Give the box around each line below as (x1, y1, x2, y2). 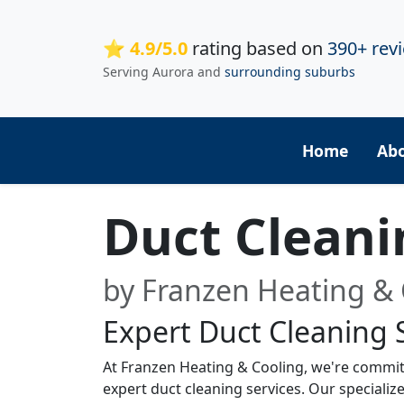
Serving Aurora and (103, 63, 225, 81)
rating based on (188, 36, 327, 61)
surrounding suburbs (225, 63, 355, 81)
